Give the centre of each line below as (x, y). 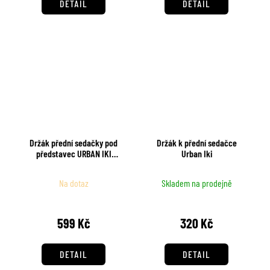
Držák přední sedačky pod (74, 142)
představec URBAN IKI (74, 153)
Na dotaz (74, 183)
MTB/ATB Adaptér (74, 164)
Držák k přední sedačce (196, 142)
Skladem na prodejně (196, 183)
